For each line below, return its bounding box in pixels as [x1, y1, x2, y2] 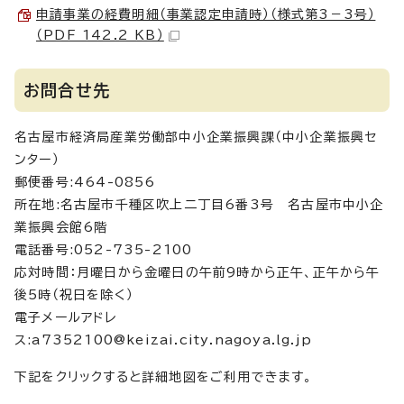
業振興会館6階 [14, 221, 108, 234]
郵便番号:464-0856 [14, 176, 156, 188]
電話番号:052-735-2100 [14, 243, 193, 256]
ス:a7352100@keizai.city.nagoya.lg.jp [14, 334, 312, 346]
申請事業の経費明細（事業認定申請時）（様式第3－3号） [36, 8, 376, 21]
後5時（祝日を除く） [14, 289, 133, 301]
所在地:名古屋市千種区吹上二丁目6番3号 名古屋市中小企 [14, 198, 384, 211]
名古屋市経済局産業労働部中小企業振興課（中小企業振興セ [14, 131, 378, 143]
